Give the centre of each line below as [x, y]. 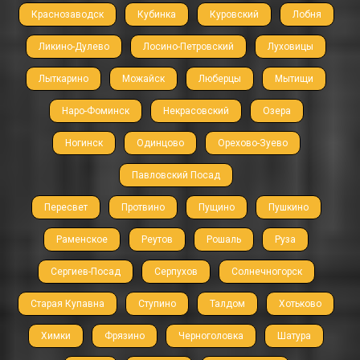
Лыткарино [63, 79]
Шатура [294, 336]
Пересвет [65, 208]
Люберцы [220, 79]
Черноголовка [211, 336]
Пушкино [288, 208]
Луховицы [290, 47]
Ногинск [84, 143]
